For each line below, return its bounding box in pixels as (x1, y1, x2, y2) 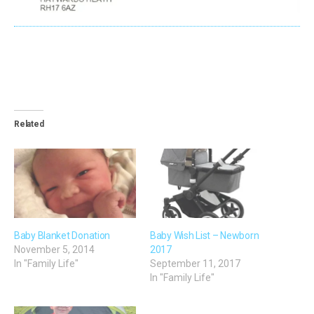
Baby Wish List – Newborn (150, 229, 259, 241)
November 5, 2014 (14, 243, 95, 255)
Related (14, 118, 44, 129)
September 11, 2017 (150, 257, 240, 269)
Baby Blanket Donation (14, 229, 111, 241)
